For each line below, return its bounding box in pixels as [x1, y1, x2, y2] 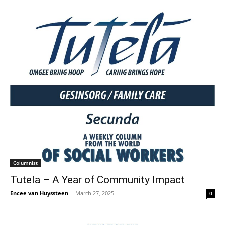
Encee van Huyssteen [10, 189, 68, 197]
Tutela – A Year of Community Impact [10, 174, 185, 186]
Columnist [13, 159, 38, 166]
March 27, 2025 [75, 189, 114, 197]
